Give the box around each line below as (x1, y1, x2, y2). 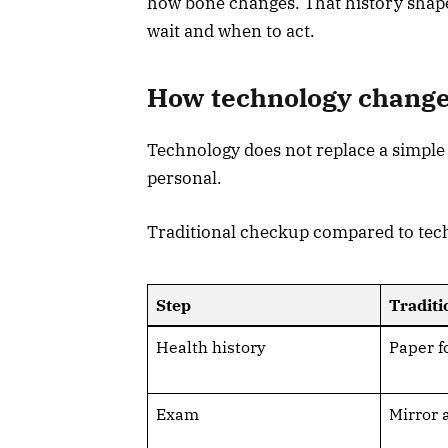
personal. (147, 167, 222, 190)
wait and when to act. (147, 19, 315, 42)
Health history (155, 336, 266, 357)
